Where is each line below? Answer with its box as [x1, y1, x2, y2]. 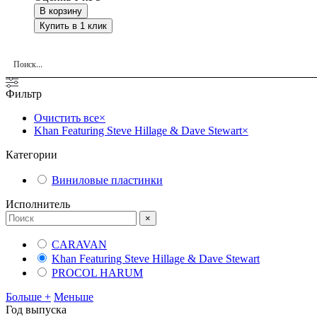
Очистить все [34, 112, 99, 125]
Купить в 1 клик [40, 21, 107, 32]
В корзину [40, 6, 82, 17]
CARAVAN [52, 238, 107, 251]
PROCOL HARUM [52, 267, 143, 279]
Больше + [6, 291, 51, 304]
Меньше [54, 291, 93, 304]
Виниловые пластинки [52, 174, 163, 187]
